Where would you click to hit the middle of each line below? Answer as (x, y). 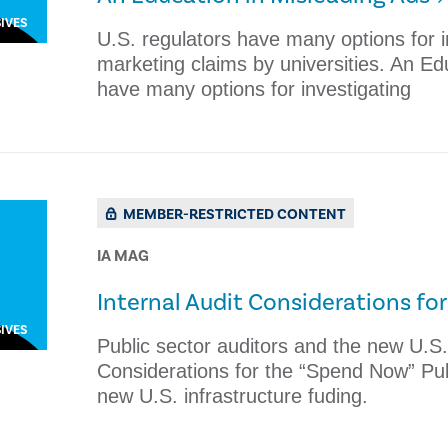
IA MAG (122, 256)
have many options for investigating (253, 89)
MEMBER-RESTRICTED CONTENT (232, 214)
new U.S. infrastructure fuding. (232, 396)
